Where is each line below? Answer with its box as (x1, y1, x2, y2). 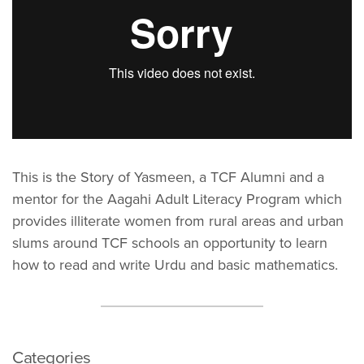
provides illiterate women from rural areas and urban (12, 211, 344, 230)
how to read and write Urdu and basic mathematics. (12, 255, 338, 274)
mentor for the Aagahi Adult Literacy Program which (12, 189, 342, 208)
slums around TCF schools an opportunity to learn (12, 233, 327, 252)
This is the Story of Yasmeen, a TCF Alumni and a (12, 167, 324, 186)
